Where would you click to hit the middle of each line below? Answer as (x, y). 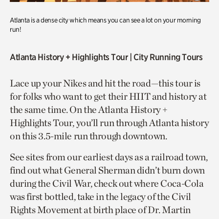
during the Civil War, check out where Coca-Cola (107, 183)
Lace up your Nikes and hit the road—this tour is (105, 83)
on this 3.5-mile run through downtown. (88, 136)
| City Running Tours (165, 57)
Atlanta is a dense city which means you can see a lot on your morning (105, 20)
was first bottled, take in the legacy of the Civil (100, 197)
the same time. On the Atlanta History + (89, 109)
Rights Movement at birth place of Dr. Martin (100, 210)
